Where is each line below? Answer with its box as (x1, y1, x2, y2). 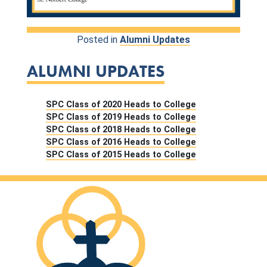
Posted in (77, 33, 120, 45)
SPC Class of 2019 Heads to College (45, 111, 196, 122)
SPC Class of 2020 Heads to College (45, 99, 196, 110)
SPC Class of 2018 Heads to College (45, 124, 196, 135)
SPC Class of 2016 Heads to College (45, 136, 196, 147)
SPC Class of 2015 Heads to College (45, 149, 196, 160)
